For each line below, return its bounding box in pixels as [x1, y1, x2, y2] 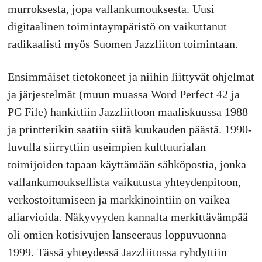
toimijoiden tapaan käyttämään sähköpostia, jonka [7, 158, 246, 171]
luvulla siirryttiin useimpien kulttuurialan [7, 140, 206, 154]
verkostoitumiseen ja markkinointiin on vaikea [7, 193, 230, 206]
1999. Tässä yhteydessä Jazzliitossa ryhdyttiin [7, 246, 227, 259]
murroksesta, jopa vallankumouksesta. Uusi [7, 2, 215, 16]
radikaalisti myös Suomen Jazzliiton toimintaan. [7, 37, 238, 51]
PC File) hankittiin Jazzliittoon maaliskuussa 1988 [7, 105, 248, 119]
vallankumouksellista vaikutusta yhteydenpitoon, [7, 175, 241, 189]
